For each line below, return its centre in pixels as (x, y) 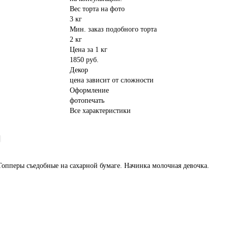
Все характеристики (101, 111)
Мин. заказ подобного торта (113, 29)
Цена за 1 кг (89, 50)
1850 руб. (84, 60)
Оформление (90, 90)
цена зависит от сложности (112, 80)
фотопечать (87, 101)
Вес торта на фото (97, 9)
